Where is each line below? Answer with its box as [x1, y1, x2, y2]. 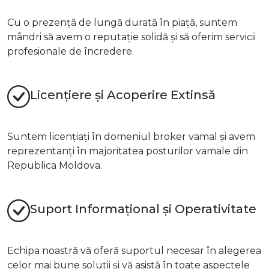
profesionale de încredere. [7, 45, 134, 57]
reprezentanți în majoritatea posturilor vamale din [7, 145, 248, 157]
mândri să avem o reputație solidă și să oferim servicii [7, 31, 256, 43]
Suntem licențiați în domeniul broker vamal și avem [7, 130, 255, 142]
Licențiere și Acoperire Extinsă [30, 88, 216, 103]
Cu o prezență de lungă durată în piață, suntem [7, 16, 237, 28]
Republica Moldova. [7, 159, 102, 171]
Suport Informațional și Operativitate [30, 202, 256, 217]
